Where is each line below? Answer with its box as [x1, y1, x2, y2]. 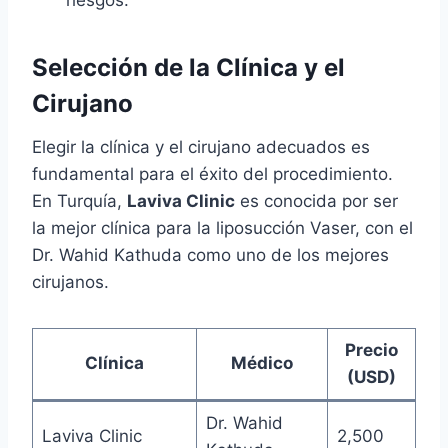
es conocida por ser [235, 191, 398, 212]
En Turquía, [32, 191, 127, 212]
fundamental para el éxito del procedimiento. [32, 164, 393, 185]
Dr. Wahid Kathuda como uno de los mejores [32, 245, 389, 266]
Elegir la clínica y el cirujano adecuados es [32, 137, 370, 158]
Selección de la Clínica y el [32, 53, 345, 83]
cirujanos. [32, 272, 109, 293]
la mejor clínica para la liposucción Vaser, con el [32, 218, 413, 239]
